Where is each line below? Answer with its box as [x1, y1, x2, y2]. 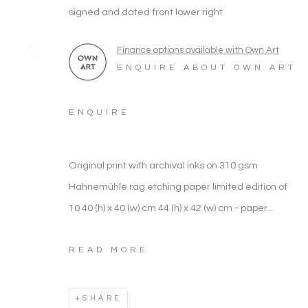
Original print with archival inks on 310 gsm [69, 160, 258, 170]
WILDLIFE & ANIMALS [55, 91, 302, 106]
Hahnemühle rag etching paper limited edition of [69, 181, 287, 192]
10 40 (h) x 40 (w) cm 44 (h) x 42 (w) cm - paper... [69, 203, 273, 213]
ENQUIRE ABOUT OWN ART [117, 63, 296, 72]
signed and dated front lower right [69, 7, 223, 17]
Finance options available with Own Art [117, 45, 279, 55]
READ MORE [69, 245, 148, 254]
